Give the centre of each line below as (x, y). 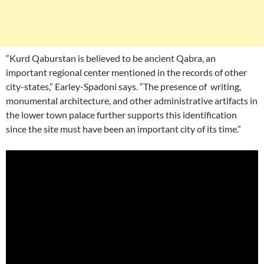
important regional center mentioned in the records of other (126, 72)
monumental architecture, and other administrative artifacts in (132, 100)
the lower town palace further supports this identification (121, 115)
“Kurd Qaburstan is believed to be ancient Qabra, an (111, 58)
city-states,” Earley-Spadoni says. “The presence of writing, (123, 86)
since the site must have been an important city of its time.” (123, 129)
